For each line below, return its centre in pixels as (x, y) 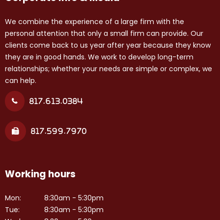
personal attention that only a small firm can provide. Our (104, 34)
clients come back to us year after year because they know (108, 45)
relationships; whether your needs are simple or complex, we (109, 69)
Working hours (40, 174)
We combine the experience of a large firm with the (95, 22)
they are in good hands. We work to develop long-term (99, 57)
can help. (21, 81)
